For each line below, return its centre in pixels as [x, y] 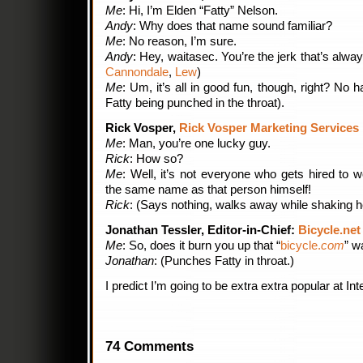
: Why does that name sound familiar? [233, 26]
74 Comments [149, 346]
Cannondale [137, 72]
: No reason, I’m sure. [179, 41]
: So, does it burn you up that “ [201, 246]
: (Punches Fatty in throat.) [224, 261]
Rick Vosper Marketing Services [269, 128]
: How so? [156, 159]
